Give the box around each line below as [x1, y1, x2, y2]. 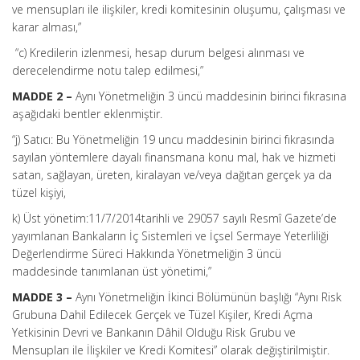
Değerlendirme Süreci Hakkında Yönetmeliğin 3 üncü [12, 246, 281, 261]
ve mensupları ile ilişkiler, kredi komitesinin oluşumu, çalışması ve [12, 2, 346, 17]
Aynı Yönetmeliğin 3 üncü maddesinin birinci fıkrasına [72, 88, 346, 104]
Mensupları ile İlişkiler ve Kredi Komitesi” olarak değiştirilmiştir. [12, 342, 329, 358]
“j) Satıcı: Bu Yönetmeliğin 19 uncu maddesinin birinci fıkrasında [12, 132, 334, 147]
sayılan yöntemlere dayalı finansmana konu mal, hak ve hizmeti [12, 149, 336, 165]
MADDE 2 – [12, 88, 72, 104]
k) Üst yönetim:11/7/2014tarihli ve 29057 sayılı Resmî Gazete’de [12, 211, 337, 226]
